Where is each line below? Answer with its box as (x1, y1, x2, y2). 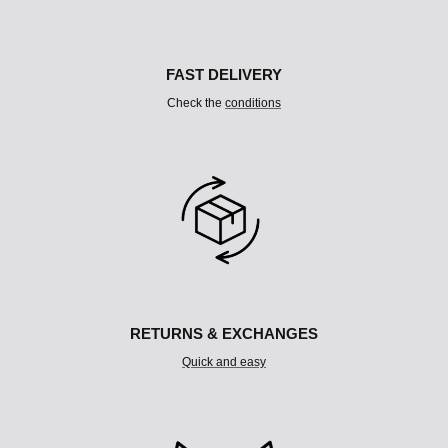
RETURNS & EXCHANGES (130, 324, 318, 342)
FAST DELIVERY (166, 65, 282, 83)
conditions (225, 95, 281, 110)
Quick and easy (182, 354, 266, 369)
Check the (167, 95, 225, 110)
